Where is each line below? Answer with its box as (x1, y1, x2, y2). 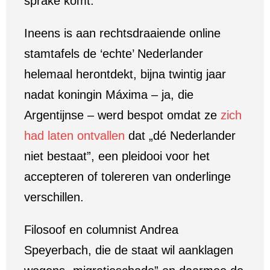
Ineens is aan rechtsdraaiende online (24, 27, 221, 40)
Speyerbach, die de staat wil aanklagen (24, 243, 233, 257)
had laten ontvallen (24, 129, 125, 142)
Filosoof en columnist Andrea (24, 223, 178, 236)
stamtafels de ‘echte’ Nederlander (24, 47, 203, 60)
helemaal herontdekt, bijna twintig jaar (24, 67, 226, 81)
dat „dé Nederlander (125, 129, 236, 142)
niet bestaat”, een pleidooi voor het (24, 149, 210, 163)
